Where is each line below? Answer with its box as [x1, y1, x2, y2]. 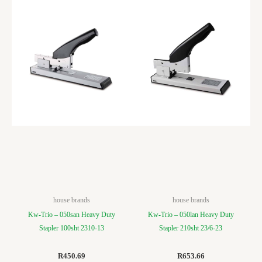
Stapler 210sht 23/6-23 [159, 224, 222, 233]
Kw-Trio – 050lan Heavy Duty [147, 211, 234, 219]
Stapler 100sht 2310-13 [39, 224, 104, 233]
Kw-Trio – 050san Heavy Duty [27, 211, 115, 219]
